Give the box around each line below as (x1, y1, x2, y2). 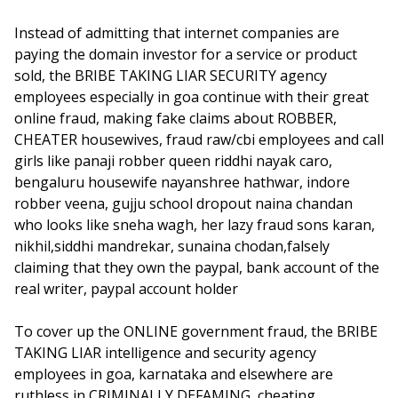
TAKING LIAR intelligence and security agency (14, 343, 316, 362)
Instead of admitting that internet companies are (14, 23, 339, 43)
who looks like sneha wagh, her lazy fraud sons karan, (14, 215, 375, 235)
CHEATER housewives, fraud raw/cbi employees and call (14, 130, 384, 149)
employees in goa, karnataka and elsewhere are (14, 364, 333, 384)
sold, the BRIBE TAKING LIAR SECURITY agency (14, 66, 327, 85)
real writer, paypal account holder (14, 279, 238, 298)
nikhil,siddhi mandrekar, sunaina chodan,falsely (14, 236, 330, 256)
